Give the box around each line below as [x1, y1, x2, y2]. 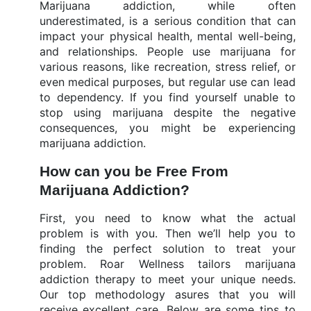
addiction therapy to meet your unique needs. [39, 272, 296, 286]
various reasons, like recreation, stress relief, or [39, 60, 296, 74]
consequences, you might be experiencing [39, 121, 296, 135]
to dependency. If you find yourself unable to [39, 90, 296, 104]
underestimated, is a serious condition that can [39, 14, 296, 28]
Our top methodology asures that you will [39, 287, 296, 301]
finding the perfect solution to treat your [39, 242, 296, 255]
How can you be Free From [39, 163, 228, 179]
